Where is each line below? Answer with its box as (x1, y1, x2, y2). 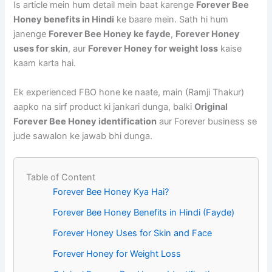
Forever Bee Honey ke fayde (49, 29, 171, 40)
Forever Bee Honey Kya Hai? (53, 186, 169, 197)
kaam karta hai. (13, 58, 76, 69)
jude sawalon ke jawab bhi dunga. (13, 130, 153, 141)
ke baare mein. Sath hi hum (114, 14, 229, 25)
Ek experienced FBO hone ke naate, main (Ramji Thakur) (13, 86, 245, 98)
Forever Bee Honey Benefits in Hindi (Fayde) (53, 207, 235, 218)
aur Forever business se (157, 115, 257, 127)
